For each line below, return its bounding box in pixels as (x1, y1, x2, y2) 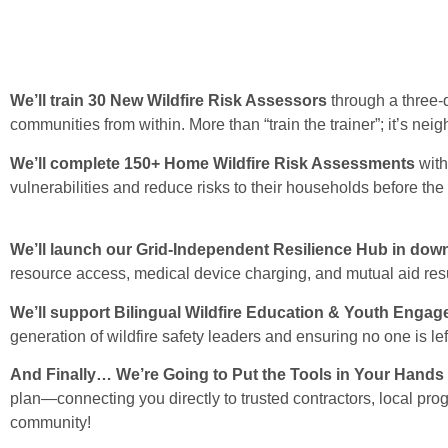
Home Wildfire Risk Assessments (164, 154, 419, 172)
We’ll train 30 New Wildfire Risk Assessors (10, 92, 327, 110)
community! (10, 413, 91, 431)
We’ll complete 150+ (10, 154, 160, 172)
